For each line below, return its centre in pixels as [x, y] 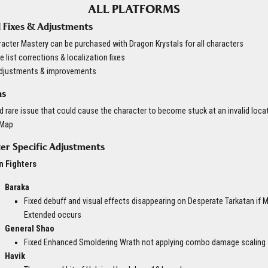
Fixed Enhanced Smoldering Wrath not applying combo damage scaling [145, 243]
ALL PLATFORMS [134, 9]
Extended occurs [53, 215]
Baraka [17, 188]
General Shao [30, 229]
